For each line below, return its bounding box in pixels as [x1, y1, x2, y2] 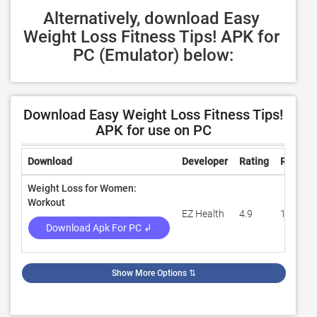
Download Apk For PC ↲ [46, 222, 152, 234]
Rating [239, 156, 269, 167]
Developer [182, 156, 228, 167]
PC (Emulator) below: [73, 45, 234, 65]
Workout [28, 197, 65, 208]
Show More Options [112, 268, 187, 278]
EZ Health [182, 208, 224, 219]
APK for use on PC [95, 122, 212, 139]
